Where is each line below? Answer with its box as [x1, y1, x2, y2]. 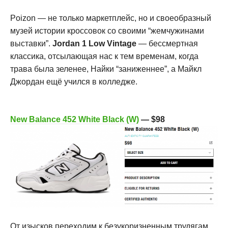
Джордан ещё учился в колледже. [10, 77, 139, 87]
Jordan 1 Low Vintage [52, 39, 136, 48]
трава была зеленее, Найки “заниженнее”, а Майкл [10, 65, 202, 74]
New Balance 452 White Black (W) [10, 115, 139, 124]
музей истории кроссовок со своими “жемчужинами [10, 26, 204, 36]
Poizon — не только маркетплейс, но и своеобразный [10, 14, 211, 23]
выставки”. [10, 39, 52, 48]
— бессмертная [136, 39, 198, 48]
